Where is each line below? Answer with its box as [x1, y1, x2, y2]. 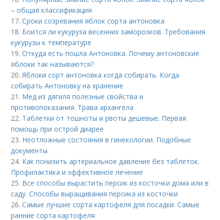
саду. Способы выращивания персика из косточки [11, 189, 178, 198]
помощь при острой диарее [11, 124, 104, 134]
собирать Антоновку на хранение [11, 81, 124, 90]
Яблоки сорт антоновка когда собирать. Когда [22, 70, 180, 80]
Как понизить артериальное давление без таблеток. [22, 156, 200, 166]
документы [11, 145, 48, 155]
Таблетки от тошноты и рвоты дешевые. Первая [22, 113, 187, 123]
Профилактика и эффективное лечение [11, 167, 143, 177]
